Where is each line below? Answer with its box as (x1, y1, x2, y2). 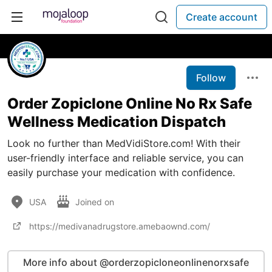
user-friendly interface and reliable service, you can (7, 152, 243, 164)
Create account (186, 11, 257, 23)
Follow (196, 72, 226, 84)
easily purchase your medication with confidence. (7, 166, 235, 178)
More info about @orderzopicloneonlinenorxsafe (23, 256, 249, 268)
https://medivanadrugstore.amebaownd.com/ (29, 220, 210, 231)
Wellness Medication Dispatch (7, 113, 226, 131)
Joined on (75, 196, 117, 207)
